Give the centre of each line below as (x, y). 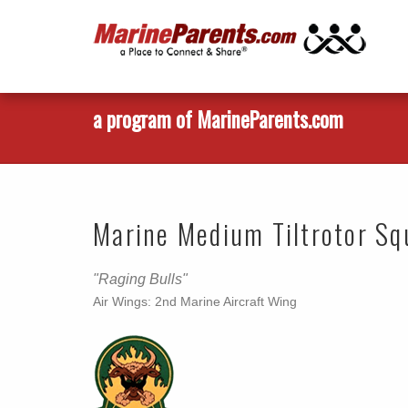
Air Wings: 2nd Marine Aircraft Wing (195, 302)
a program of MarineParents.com (218, 119)
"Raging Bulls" (140, 279)
